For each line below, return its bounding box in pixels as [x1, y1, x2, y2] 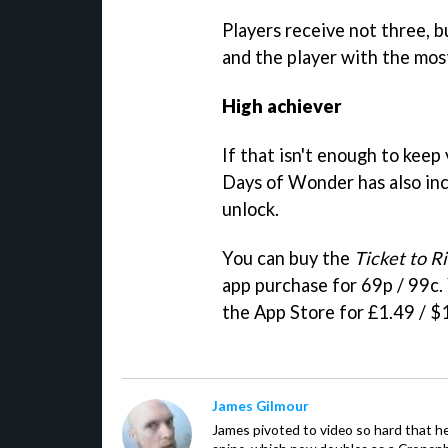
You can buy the [222, 246, 354, 269]
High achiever [222, 95, 342, 117]
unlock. [222, 197, 279, 220]
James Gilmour [212, 396, 309, 414]
